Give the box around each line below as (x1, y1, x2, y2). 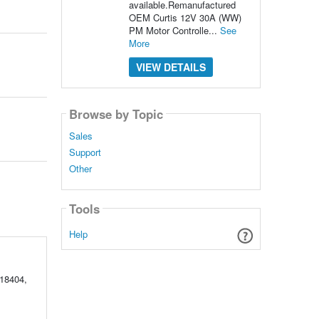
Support (68, 145, 101, 159)
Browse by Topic (68, 105, 163, 122)
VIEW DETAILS (135, 60, 206, 74)
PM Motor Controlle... (128, 23, 220, 37)
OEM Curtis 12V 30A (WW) (128, 11, 241, 24)
